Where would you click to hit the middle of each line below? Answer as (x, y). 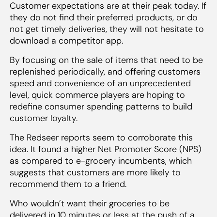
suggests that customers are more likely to (95, 172)
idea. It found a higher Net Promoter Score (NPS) (106, 149)
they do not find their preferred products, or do (104, 17)
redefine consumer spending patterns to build (101, 106)
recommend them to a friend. (68, 184)
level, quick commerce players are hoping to (97, 95)
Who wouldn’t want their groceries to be (90, 203)
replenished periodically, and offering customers (105, 71)
